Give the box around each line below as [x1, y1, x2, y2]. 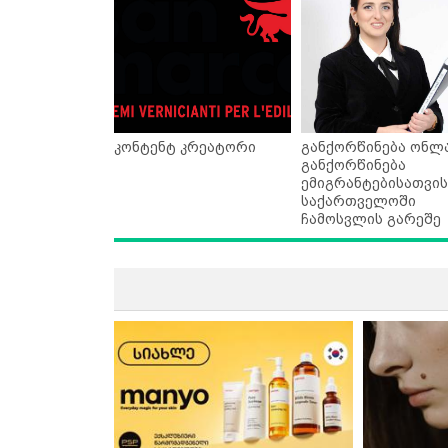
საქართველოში [300, 193, 416, 210]
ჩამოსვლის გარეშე [300, 211, 441, 228]
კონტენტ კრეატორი [114, 139, 256, 156]
